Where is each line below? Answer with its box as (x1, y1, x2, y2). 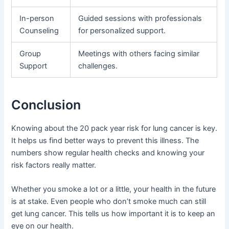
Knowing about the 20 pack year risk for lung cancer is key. (11, 123, 218, 133)
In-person (19, 13, 55, 23)
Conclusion (11, 97, 81, 113)
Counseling (19, 26, 59, 35)
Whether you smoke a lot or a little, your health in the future (11, 185, 216, 194)
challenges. (78, 61, 118, 71)
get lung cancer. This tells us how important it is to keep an (11, 209, 216, 219)
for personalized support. (78, 26, 166, 35)
